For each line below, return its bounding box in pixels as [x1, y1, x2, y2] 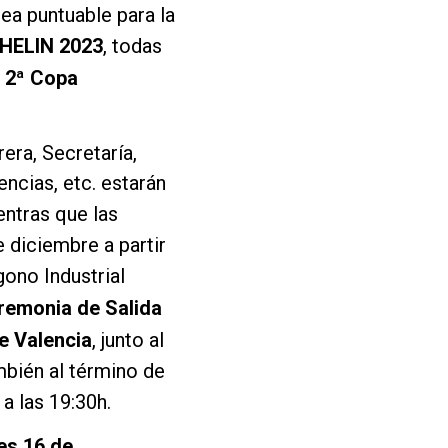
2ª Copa [5, 65, 78, 90]
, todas [103, 33, 162, 58]
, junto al [92, 327, 164, 352]
